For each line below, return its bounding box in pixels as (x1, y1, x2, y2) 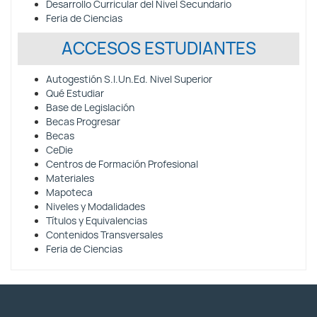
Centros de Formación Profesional (46, 158, 198, 171)
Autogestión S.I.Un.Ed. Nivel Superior (46, 73, 212, 86)
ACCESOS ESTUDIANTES (61, 38, 256, 59)
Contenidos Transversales (46, 229, 163, 241)
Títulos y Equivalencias (46, 214, 147, 227)
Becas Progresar (46, 115, 120, 128)
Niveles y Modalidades (46, 200, 145, 213)
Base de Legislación (46, 101, 134, 114)
